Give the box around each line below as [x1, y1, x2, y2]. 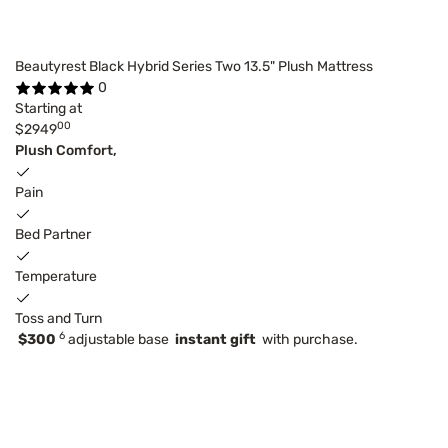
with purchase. [256, 330, 358, 348]
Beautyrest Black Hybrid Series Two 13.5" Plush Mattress [15, 57, 373, 75]
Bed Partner [15, 225, 91, 243]
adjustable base [65, 330, 175, 348]
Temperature [15, 267, 97, 285]
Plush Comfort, [15, 141, 117, 159]
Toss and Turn [15, 309, 102, 327]
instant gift [175, 330, 256, 348]
